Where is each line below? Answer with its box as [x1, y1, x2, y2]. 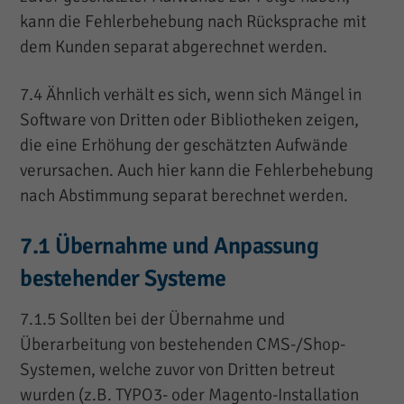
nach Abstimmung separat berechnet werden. [20, 184, 349, 207]
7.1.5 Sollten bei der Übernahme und [20, 308, 286, 331]
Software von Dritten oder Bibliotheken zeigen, [20, 108, 360, 131]
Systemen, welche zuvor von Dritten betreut [20, 359, 335, 381]
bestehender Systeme [20, 264, 226, 294]
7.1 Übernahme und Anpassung [20, 232, 319, 262]
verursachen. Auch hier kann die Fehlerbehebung [20, 159, 374, 181]
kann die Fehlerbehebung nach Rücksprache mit [20, 10, 367, 32]
